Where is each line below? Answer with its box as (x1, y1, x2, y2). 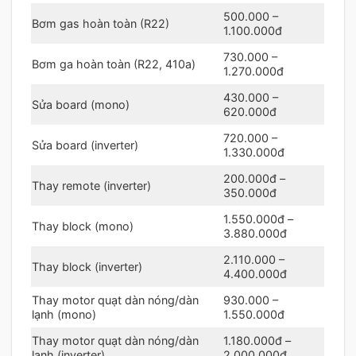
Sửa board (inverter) (32, 137, 138, 152)
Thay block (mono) (32, 219, 133, 233)
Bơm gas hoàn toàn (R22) (32, 16, 169, 30)
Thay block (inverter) (32, 259, 142, 273)
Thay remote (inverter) (32, 178, 151, 192)
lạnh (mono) (32, 307, 96, 321)
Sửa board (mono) (32, 97, 130, 111)
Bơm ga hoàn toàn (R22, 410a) (32, 56, 195, 71)
